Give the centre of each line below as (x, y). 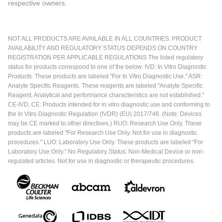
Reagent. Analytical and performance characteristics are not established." (106, 95)
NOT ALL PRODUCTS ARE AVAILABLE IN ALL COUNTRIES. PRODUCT (105, 39)
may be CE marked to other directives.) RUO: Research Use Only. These (105, 123)
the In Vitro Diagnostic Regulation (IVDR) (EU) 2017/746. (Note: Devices (105, 114)
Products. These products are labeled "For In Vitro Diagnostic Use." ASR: (105, 76)
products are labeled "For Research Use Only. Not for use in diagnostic (103, 133)
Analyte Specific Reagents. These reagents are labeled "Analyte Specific (105, 86)
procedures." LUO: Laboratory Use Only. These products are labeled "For (106, 142)
